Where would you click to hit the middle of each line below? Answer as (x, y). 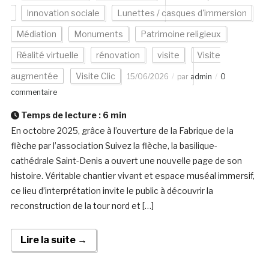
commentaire (34, 92)
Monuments (98, 34)
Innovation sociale (63, 13)
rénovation (118, 55)
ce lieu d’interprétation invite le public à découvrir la (112, 191)
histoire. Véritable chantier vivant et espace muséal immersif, (132, 176)
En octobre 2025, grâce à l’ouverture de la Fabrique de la (122, 131)
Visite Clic (95, 76)
